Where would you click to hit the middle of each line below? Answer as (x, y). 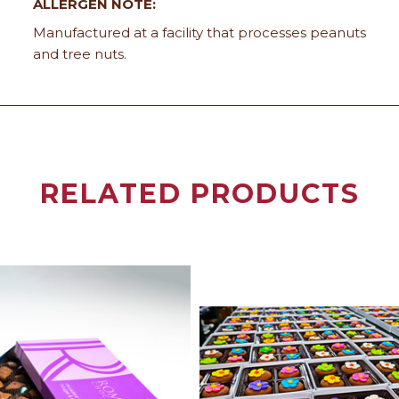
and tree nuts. (79, 53)
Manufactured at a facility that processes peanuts (199, 32)
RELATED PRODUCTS (199, 193)
